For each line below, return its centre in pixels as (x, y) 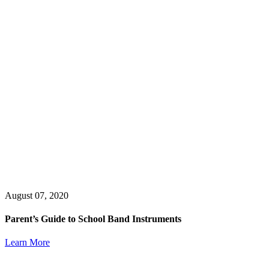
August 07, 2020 (37, 195)
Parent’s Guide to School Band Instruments (93, 219)
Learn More (27, 243)
